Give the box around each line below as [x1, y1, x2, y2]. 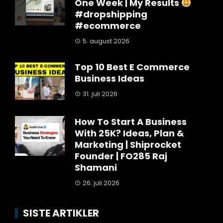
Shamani [75, 161, 117, 174]
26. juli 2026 [83, 178, 119, 188]
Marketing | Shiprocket [75, 138, 181, 151]
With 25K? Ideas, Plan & [75, 127, 184, 140]
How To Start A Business [75, 115, 187, 128]
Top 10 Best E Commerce [75, 61, 190, 74]
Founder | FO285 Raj [75, 150, 167, 163]
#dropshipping [75, 8, 147, 21]
